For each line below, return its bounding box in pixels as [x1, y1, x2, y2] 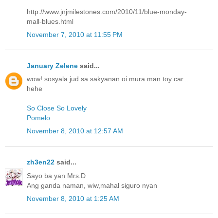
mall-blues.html [27, 17, 73, 25]
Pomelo [27, 114, 50, 122]
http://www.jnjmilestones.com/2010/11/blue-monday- [27, 7, 187, 16]
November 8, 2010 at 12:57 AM [27, 127, 123, 135]
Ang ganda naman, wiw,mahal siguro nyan [27, 181, 157, 189]
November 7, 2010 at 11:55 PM [27, 30, 123, 38]
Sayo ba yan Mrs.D [27, 171, 86, 180]
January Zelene [27, 61, 78, 70]
